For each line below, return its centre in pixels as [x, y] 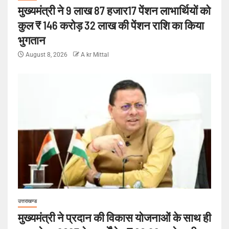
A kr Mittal [95, 54]
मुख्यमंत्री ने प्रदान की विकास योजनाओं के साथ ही [114, 217]
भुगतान [32, 40]
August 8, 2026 [47, 54]
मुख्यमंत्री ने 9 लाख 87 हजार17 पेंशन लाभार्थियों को [114, 10]
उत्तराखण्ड [27, 201]
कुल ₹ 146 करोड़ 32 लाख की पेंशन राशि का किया [111, 25]
